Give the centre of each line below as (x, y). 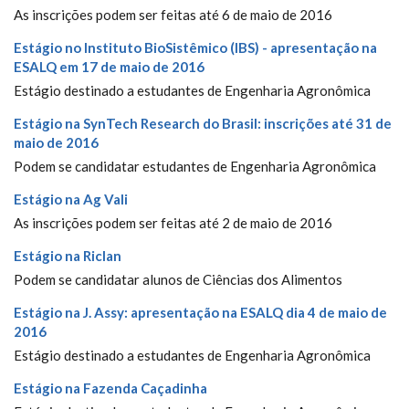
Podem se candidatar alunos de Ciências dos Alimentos (178, 279)
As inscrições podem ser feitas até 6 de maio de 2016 (173, 15)
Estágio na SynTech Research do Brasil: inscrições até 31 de (203, 123)
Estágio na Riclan (68, 256)
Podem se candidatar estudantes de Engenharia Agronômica (195, 166)
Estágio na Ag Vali (71, 199)
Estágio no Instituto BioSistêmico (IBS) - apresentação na (195, 47)
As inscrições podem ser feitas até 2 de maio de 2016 (173, 223)
